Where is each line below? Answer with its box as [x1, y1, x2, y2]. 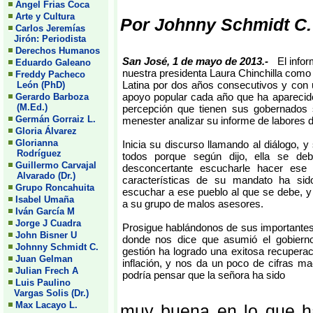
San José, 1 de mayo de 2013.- [122, 55, 277, 67]
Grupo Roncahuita [15, 182, 94, 193]
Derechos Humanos [15, 45, 100, 56]
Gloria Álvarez [15, 126, 77, 136]
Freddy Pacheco [15, 69, 85, 80]
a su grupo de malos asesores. [122, 198, 263, 210]
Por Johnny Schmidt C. [119, 15, 312, 34]
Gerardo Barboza [15, 92, 89, 102]
